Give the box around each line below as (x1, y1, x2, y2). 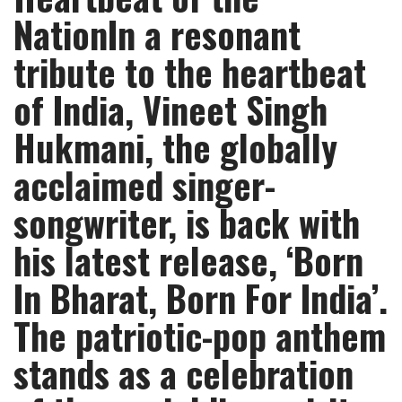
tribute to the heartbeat (13, 45, 366, 99)
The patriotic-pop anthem (13, 309, 386, 363)
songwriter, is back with (13, 196, 360, 249)
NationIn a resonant (13, 7, 301, 61)
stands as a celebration (13, 346, 354, 400)
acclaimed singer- (13, 158, 275, 212)
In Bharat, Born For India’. (13, 271, 388, 325)
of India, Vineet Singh (13, 83, 328, 136)
